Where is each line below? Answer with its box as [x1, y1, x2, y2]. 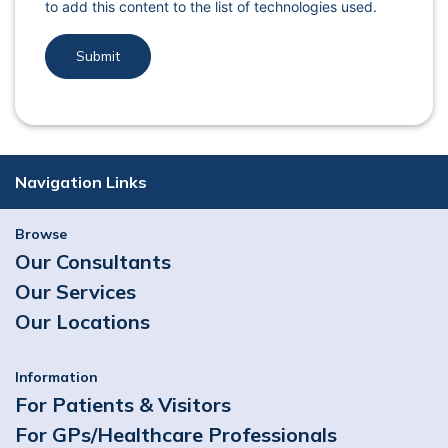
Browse [15, 225, 67, 244]
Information [15, 368, 98, 387]
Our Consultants [15, 249, 171, 275]
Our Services [15, 279, 136, 305]
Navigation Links [15, 172, 147, 193]
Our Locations [15, 309, 150, 335]
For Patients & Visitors [15, 392, 231, 418]
